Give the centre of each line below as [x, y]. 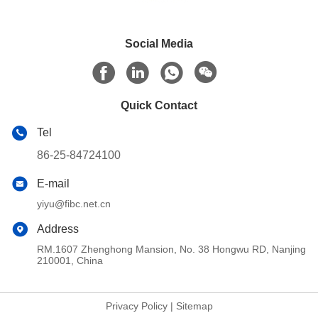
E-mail [53, 184]
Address [58, 229]
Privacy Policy [136, 306]
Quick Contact [159, 106]
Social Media [159, 44]
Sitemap [194, 306]
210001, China [70, 261]
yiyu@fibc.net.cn [74, 204]
